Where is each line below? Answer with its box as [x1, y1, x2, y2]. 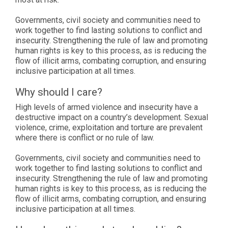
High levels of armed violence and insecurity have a [15, 102, 198, 112]
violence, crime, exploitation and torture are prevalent [15, 122, 203, 132]
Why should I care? [15, 85, 102, 98]
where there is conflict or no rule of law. [15, 132, 154, 142]
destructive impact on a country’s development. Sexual [15, 112, 208, 122]
